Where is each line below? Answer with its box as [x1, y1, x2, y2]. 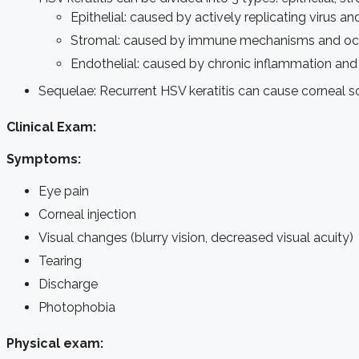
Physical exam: [6, 335, 103, 351]
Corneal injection [38, 206, 136, 222]
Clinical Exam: [6, 119, 96, 135]
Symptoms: [6, 151, 81, 167]
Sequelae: [38, 83, 96, 99]
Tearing [38, 252, 82, 268]
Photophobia [38, 299, 115, 315]
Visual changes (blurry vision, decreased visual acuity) [38, 229, 353, 245]
